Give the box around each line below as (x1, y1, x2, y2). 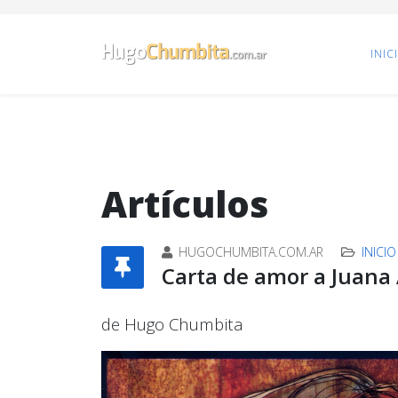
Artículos (101, 179, 268, 228)
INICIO (362, 243, 396, 260)
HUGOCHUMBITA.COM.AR (179, 243, 323, 260)
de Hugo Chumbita (101, 313, 243, 335)
